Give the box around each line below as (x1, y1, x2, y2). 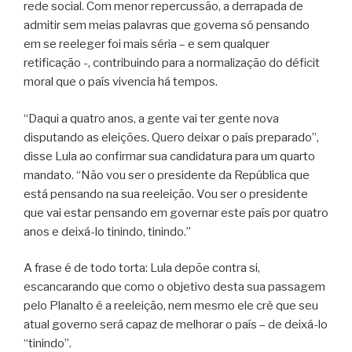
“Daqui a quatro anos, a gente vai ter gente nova (24, 111, 279, 126)
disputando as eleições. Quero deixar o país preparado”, (24, 130, 319, 145)
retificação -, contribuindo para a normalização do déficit (24, 56, 320, 71)
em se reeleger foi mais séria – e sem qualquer (24, 37, 269, 52)
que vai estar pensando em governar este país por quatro (24, 205, 328, 220)
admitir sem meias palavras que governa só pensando (24, 18, 310, 33)
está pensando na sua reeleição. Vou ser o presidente (24, 186, 308, 201)
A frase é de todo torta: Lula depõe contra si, (24, 261, 260, 276)
